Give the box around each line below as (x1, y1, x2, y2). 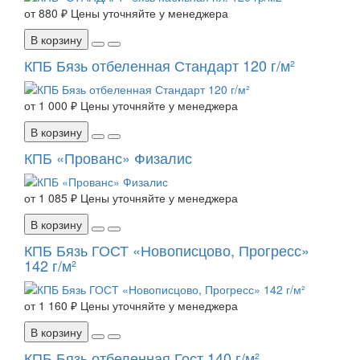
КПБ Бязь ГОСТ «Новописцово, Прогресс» (24, 239, 309, 261)
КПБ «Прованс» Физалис (24, 147, 192, 169)
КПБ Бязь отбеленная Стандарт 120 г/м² (24, 55, 295, 76)
